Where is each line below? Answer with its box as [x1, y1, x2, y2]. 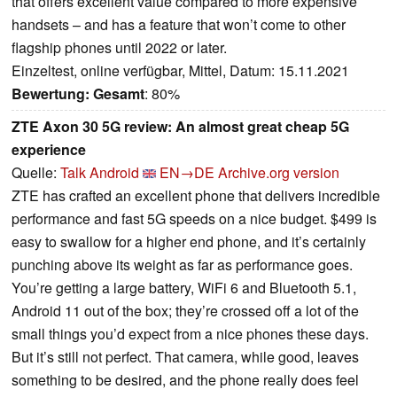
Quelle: [12, 162, 60, 183]
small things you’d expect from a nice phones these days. [12, 323, 369, 345]
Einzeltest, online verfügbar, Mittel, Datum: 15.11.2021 [12, 60, 349, 82]
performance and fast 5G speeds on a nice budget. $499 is [12, 208, 377, 230]
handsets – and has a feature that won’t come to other [12, 14, 346, 35]
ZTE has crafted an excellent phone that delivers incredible [12, 185, 380, 206]
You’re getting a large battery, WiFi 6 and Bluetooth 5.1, [12, 277, 356, 299]
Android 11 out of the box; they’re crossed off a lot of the [12, 300, 359, 322]
